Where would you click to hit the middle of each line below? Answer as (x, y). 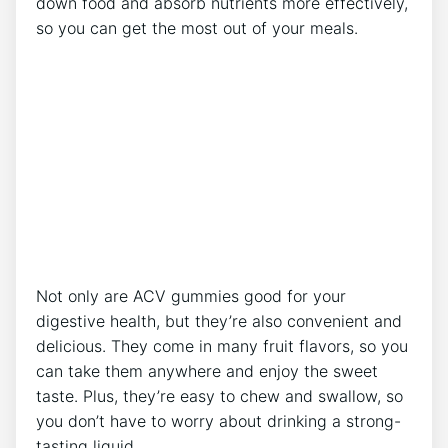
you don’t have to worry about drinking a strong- (218, 421)
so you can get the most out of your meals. (197, 27)
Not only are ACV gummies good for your (191, 296)
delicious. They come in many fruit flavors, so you (222, 346)
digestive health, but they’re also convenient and (219, 321)
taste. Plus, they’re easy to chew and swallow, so (219, 396)
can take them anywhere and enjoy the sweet (207, 371)
